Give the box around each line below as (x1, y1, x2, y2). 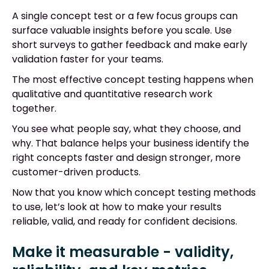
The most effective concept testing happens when (12, 73, 253, 87)
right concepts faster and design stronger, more (12, 151, 241, 165)
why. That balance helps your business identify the (12, 136, 249, 151)
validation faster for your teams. (12, 52, 163, 67)
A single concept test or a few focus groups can (12, 9, 238, 23)
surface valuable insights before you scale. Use (12, 23, 232, 38)
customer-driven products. (12, 165, 141, 180)
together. (12, 101, 56, 116)
